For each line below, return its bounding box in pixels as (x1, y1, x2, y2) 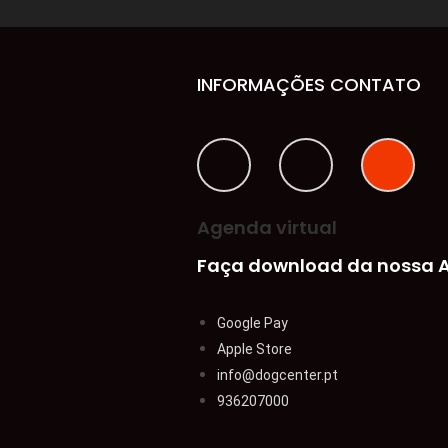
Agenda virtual (197, 214, 337, 240)
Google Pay (217, 314, 288, 331)
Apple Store (217, 340, 292, 357)
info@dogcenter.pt (217, 366, 338, 383)
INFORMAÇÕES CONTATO (197, 71, 421, 97)
